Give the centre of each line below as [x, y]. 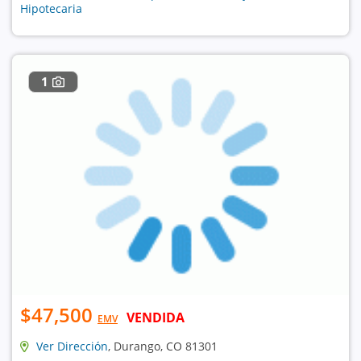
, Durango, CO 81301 [163, 346]
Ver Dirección [72, 346]
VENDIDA [156, 317]
